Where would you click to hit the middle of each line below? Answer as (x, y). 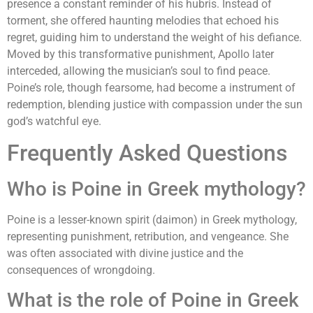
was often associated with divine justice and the (125, 253)
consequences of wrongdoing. (81, 270)
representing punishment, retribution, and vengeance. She (148, 236)
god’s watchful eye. (54, 121)
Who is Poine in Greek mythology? (156, 189)
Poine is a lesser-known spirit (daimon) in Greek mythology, (152, 219)
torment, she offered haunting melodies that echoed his (143, 20)
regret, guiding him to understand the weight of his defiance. (154, 37)
